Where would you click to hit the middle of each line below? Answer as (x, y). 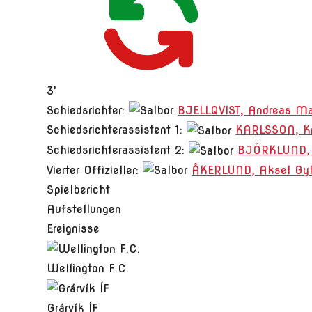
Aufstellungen (84, 210)
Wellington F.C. (88, 268)
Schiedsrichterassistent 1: (115, 130)
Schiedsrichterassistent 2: (116, 150)
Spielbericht (79, 190)
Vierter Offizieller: (93, 170)
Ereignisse (73, 229)
